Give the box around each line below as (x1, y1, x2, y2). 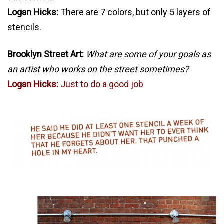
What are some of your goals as (86, 48, 211, 59)
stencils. (7, 21, 41, 32)
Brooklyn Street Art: (7, 48, 84, 59)
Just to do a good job (58, 78, 143, 89)
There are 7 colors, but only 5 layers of (58, 6, 211, 17)
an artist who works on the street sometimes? (7, 63, 189, 74)
